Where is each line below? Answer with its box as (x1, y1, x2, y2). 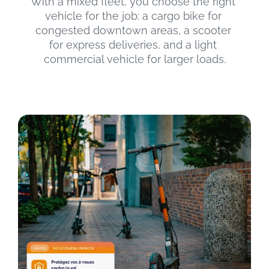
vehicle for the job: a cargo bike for (44, 10, 222, 22)
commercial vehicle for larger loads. (43, 53, 226, 65)
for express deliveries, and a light (49, 38, 217, 51)
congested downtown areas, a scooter (35, 24, 231, 37)
